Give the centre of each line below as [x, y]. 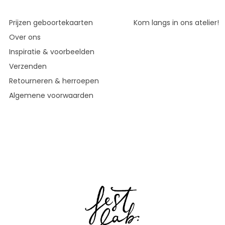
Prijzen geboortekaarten [51, 23]
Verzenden [28, 66]
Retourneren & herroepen [54, 81]
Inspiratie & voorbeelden [52, 52]
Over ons [25, 37]
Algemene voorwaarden [51, 95]
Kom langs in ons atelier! [176, 23]
